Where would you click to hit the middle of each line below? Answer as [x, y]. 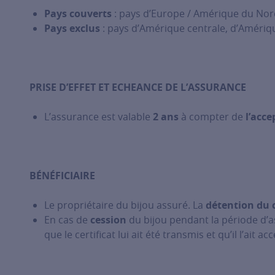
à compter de [212, 117]
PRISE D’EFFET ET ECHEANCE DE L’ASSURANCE [138, 87]
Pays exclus [72, 28]
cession [109, 220]
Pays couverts [78, 14]
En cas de [68, 220]
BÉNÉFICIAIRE [62, 176]
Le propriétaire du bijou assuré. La [125, 205]
